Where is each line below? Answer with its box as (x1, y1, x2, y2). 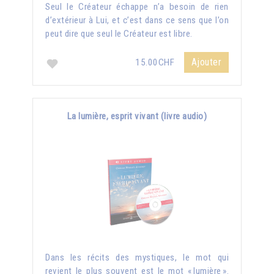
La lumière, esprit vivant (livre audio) (67, 111, 207, 122)
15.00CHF (135, 57, 177, 68)
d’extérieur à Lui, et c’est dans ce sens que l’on (45, 15, 229, 26)
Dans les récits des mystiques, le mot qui (45, 252, 229, 264)
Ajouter (191, 56, 221, 68)
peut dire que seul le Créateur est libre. (45, 28, 193, 40)
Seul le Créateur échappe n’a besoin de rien (45, 1, 229, 13)
